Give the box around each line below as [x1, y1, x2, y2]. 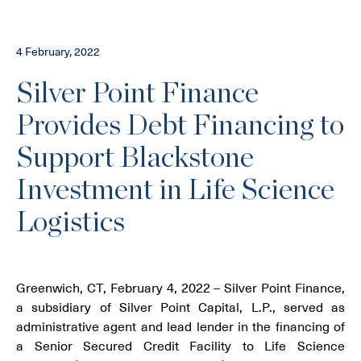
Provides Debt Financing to [16, 111, 344, 140]
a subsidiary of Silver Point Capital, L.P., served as [16, 300, 345, 316]
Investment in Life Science [16, 176, 334, 205]
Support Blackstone [16, 143, 254, 172]
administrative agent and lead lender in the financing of [16, 319, 345, 335]
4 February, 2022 [16, 44, 100, 59]
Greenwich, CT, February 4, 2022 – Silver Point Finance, [16, 280, 345, 297]
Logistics [16, 208, 125, 237]
